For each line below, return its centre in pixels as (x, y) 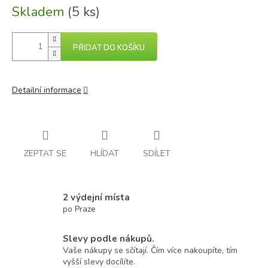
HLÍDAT (105, 153)
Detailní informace (47, 90)
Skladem (40, 12)
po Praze (79, 209)
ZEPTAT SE (45, 153)
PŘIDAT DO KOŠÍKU (109, 48)
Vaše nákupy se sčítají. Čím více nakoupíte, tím (150, 251)
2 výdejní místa (96, 197)
